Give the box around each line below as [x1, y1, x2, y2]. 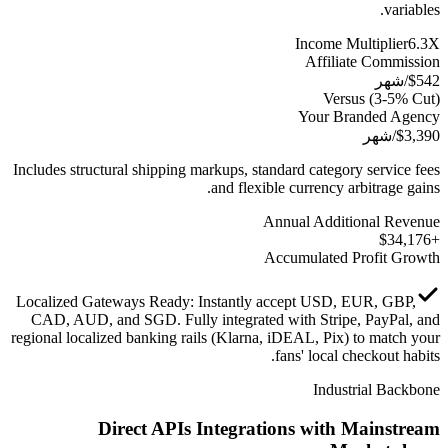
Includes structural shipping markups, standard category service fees [13, 161, 440, 179]
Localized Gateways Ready [16, 293, 190, 311]
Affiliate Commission [305, 53, 440, 71]
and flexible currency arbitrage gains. [211, 179, 440, 197]
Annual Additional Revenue [263, 213, 440, 231]
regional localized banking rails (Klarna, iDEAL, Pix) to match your [11, 329, 440, 347]
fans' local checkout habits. [275, 347, 440, 365]
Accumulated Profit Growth [264, 249, 440, 267]
